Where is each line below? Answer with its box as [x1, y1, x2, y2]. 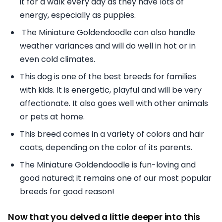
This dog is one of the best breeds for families [20, 70, 196, 82]
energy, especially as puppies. [20, 9, 136, 21]
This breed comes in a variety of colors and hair [20, 128, 204, 140]
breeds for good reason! [20, 185, 114, 197]
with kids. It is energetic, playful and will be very [20, 84, 202, 96]
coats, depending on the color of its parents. [20, 141, 192, 153]
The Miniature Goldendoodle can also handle [20, 26, 195, 38]
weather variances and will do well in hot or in [20, 40, 196, 52]
